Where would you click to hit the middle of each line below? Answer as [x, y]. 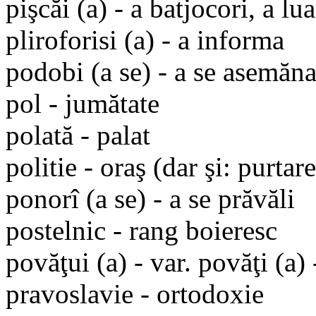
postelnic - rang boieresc [141, 230]
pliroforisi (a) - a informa [145, 39]
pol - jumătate [83, 103]
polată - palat [78, 135]
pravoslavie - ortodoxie [135, 293]
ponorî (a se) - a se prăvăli [150, 198]
